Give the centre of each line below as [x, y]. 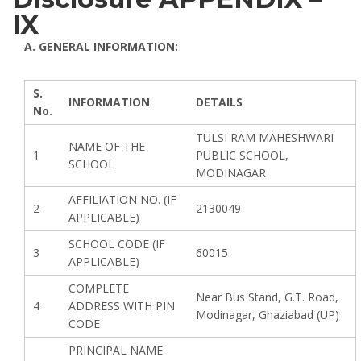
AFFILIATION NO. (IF [122, 199]
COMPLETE [99, 288]
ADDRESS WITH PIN [122, 306]
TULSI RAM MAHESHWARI [265, 137]
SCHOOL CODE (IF [117, 244]
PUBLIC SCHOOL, [242, 155]
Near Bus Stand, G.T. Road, [267, 297]
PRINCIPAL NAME [116, 350]
